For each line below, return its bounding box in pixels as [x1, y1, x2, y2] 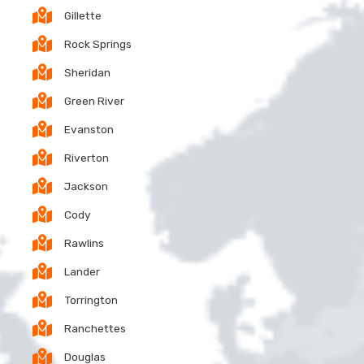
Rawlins [64, 236, 104, 249]
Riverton [64, 150, 109, 164]
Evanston [64, 122, 114, 136]
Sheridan [64, 65, 110, 79]
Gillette [64, 8, 102, 22]
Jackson [64, 179, 108, 193]
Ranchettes [64, 321, 126, 335]
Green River [64, 93, 124, 107]
